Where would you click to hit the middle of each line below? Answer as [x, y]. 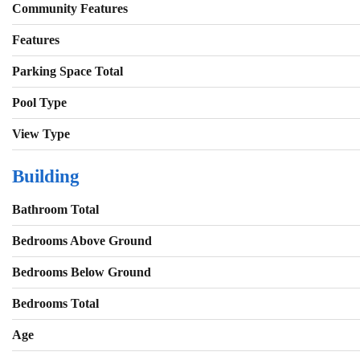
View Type [41, 134]
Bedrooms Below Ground [82, 272]
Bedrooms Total [55, 304]
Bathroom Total [55, 210]
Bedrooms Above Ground [82, 241]
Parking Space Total [67, 72]
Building [46, 177]
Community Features [70, 9]
